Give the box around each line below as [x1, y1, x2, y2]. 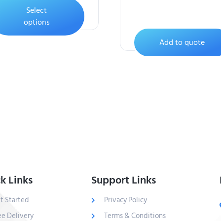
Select [26, 3, 47, 17]
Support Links [91, 171, 156, 189]
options [23, 15, 50, 29]
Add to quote [159, 36, 205, 49]
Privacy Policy [104, 194, 147, 207]
